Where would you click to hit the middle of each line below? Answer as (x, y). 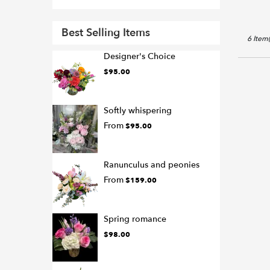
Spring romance (135, 219)
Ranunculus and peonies (152, 165)
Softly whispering (138, 111)
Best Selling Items (106, 33)
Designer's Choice (140, 57)
